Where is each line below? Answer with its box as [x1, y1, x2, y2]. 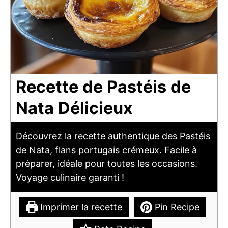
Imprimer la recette [38, 202, 122, 213]
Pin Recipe [152, 202, 200, 213]
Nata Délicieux [16, 98, 133, 119]
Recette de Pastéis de [16, 77, 191, 97]
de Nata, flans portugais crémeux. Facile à [16, 145, 197, 156]
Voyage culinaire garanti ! [16, 172, 124, 183]
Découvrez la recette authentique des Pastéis [16, 131, 210, 142]
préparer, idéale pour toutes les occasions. [16, 158, 197, 169]
